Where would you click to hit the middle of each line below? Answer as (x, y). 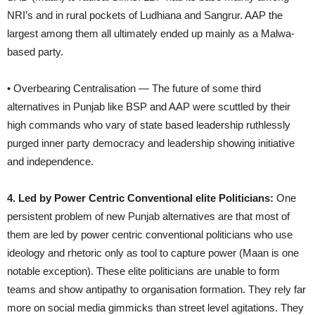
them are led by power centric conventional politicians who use (150, 234)
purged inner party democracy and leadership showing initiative (151, 143)
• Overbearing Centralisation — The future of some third (134, 88)
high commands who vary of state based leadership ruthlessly (149, 124)
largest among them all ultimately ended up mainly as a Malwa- (151, 33)
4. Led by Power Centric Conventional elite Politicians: (140, 198)
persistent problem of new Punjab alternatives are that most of (148, 216)
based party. (35, 51)
